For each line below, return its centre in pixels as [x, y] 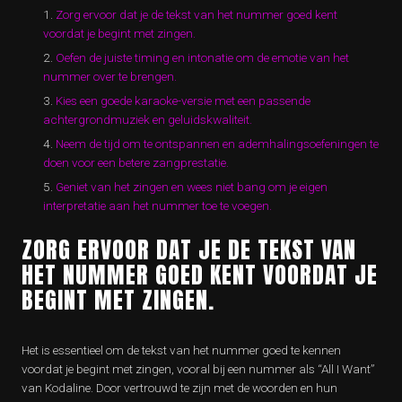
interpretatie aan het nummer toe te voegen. [157, 205]
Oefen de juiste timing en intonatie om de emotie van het [202, 57]
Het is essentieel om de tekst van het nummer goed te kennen [181, 350]
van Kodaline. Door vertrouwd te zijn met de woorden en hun [179, 388]
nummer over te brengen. [110, 76]
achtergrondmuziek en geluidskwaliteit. [148, 119]
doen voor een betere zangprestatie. [136, 162]
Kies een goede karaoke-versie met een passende [183, 100]
